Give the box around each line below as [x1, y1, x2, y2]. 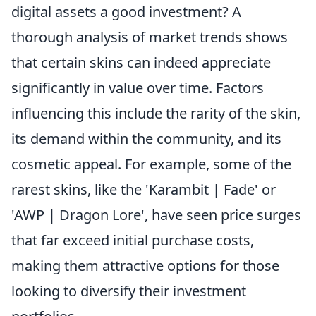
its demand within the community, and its [11, 128, 281, 148]
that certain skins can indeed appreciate [11, 52, 271, 72]
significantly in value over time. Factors [11, 78, 264, 97]
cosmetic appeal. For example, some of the [11, 154, 291, 174]
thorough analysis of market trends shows [11, 27, 288, 47]
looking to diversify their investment [11, 281, 246, 300]
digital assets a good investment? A [11, 1, 241, 21]
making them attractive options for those [11, 255, 279, 275]
